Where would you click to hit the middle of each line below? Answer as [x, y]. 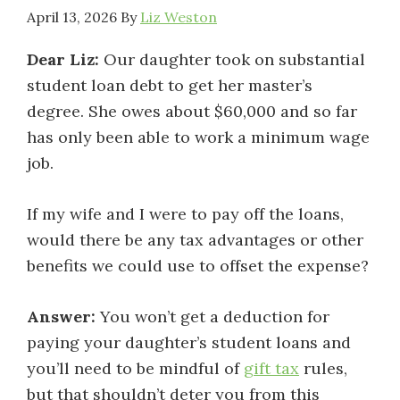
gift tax [271, 368]
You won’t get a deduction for [215, 317]
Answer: [63, 317]
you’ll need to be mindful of [135, 368]
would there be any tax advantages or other [195, 240]
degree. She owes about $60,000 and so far [192, 111]
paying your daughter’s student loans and [189, 342]
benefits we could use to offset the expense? [198, 266]
